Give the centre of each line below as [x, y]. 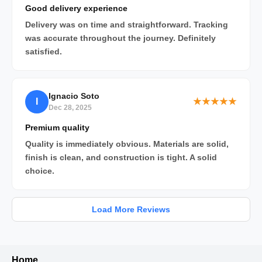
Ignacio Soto [74, 96]
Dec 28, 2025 [70, 107]
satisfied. [44, 51]
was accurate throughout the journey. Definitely [120, 38]
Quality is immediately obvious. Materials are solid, [127, 144]
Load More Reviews [131, 209]
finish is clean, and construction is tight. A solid [121, 157]
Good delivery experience [76, 8]
